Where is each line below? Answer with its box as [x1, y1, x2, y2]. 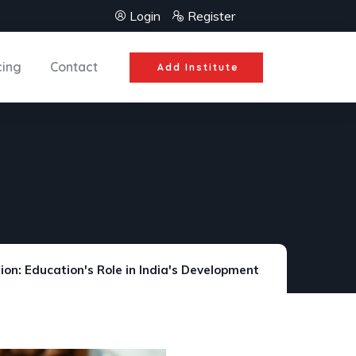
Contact [49, 59, 98, 75]
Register [188, 8, 235, 24]
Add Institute [157, 60, 239, 73]
